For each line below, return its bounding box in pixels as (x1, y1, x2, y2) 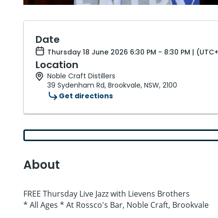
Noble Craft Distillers (47, 71, 115, 81)
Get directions (59, 91, 113, 101)
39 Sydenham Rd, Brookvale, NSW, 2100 (47, 80, 177, 90)
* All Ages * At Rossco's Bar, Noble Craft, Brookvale (23, 200, 209, 210)
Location (36, 58, 78, 72)
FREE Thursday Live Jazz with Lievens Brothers (23, 188, 190, 199)
